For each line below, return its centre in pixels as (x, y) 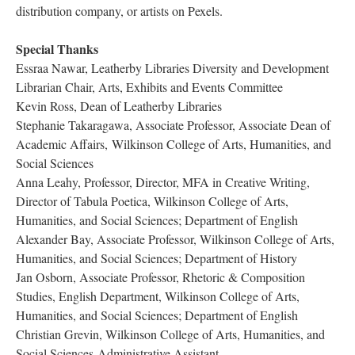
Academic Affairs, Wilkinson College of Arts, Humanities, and (174, 144)
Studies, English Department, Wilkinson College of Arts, (158, 296)
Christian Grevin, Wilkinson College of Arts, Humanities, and (170, 334)
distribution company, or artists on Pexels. (119, 11)
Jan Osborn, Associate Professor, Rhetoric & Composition (160, 277)
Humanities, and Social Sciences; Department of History (157, 258)
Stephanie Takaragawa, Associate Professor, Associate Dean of (173, 125)
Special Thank (57, 49)
